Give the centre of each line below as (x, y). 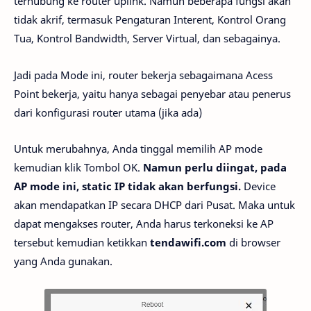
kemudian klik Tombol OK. (78, 168)
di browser (253, 243)
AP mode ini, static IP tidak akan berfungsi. (127, 186)
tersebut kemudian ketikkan (82, 243)
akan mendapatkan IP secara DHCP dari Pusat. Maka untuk (154, 205)
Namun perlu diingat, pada (215, 168)
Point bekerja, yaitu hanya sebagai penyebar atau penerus (152, 93)
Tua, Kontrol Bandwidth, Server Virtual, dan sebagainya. (147, 39)
